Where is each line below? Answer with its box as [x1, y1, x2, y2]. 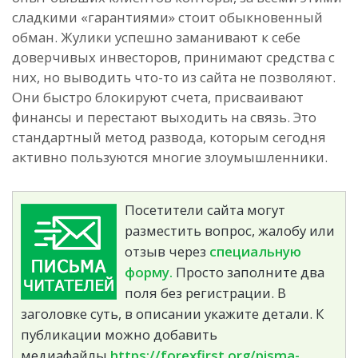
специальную [209, 241, 301, 261]
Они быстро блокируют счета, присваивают [12, 87, 304, 106]
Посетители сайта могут [125, 200, 285, 219]
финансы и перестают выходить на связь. [12, 107, 293, 126]
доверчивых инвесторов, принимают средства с [12, 47, 335, 66]
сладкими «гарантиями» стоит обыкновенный [12, 7, 323, 26]
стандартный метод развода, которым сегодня [12, 127, 326, 146]
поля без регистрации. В [125, 283, 286, 302]
